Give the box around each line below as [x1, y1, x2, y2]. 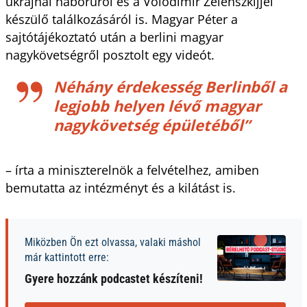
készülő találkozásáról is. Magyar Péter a [5, 10, 238, 27]
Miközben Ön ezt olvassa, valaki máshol [24, 235, 201, 249]
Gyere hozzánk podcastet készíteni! [24, 271, 203, 286]
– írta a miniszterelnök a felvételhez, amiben [5, 161, 259, 178]
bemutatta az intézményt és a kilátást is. [5, 179, 239, 196]
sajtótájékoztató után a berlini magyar [5, 28, 223, 45]
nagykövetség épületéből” [53, 114, 250, 135]
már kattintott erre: [24, 250, 109, 264]
